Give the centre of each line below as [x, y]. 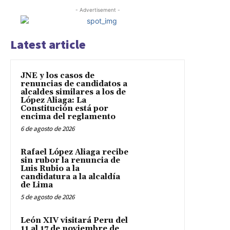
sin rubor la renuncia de [70, 160]
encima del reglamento [68, 117]
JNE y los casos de [57, 75]
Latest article [48, 44]
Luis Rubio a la [50, 168]
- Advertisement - [98, 9]
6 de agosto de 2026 [47, 128]
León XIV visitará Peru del [74, 220]
